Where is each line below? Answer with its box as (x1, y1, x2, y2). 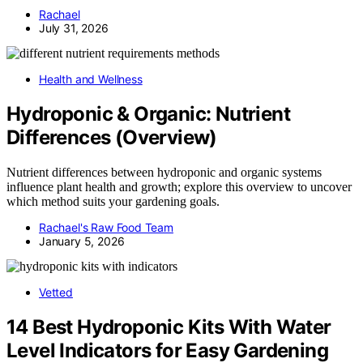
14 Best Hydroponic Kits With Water (6, 314, 331, 339)
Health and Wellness (39, 72, 143, 87)
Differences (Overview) (6, 126, 217, 150)
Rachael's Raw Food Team (39, 220, 173, 235)
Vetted (39, 285, 73, 300)
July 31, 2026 (39, 21, 109, 36)
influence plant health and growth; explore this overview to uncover (6, 180, 352, 194)
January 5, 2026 (39, 234, 125, 249)
